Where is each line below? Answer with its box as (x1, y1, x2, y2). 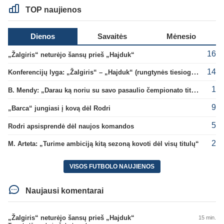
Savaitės (97, 31, 127, 40)
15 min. (198, 214, 216, 220)
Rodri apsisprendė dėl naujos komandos (8, 122, 134, 130)
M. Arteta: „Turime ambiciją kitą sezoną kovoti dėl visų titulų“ (8, 140, 199, 148)
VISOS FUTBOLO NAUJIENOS (69, 163, 154, 170)
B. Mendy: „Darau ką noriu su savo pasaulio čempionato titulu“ (191, 85, 199, 94)
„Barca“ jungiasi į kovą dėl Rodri (8, 104, 110, 112)
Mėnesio (166, 31, 196, 40)
